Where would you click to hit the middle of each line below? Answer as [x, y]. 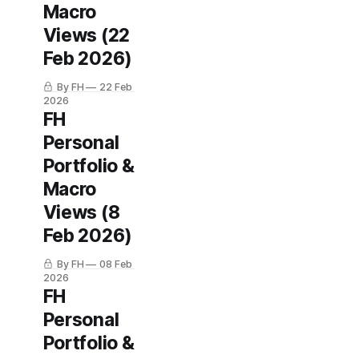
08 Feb [116, 264]
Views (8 [81, 212]
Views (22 [86, 35]
